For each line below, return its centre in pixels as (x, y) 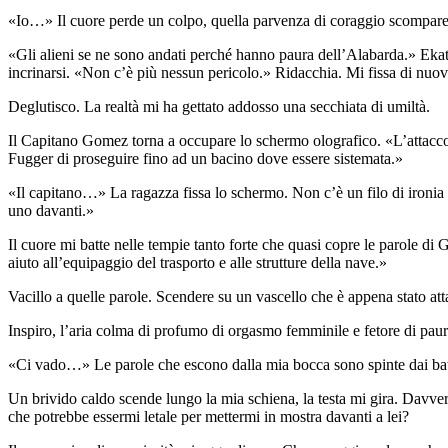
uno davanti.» (51, 211)
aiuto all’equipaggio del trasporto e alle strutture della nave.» (197, 263)
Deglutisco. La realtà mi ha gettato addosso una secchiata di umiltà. (219, 107)
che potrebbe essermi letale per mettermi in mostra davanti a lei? (208, 417)
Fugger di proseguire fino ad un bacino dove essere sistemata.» (205, 159)
